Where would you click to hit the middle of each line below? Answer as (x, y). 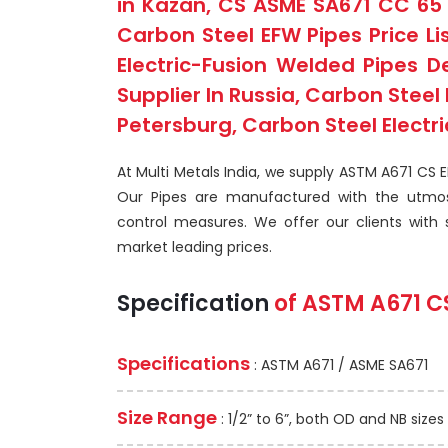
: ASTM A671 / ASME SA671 (339, 364)
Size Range (167, 417)
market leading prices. (194, 246)
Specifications (183, 363)
